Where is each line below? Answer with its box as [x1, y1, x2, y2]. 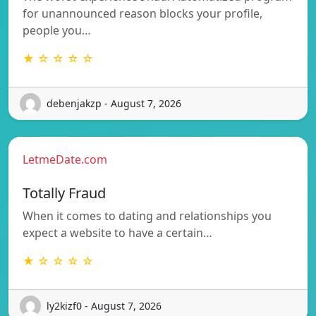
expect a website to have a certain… [23, 224, 212, 241]
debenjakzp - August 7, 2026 [47, 97, 181, 111]
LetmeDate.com [23, 151, 107, 167]
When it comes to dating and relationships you [23, 207, 272, 224]
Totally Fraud [23, 183, 106, 202]
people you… [23, 22, 91, 38]
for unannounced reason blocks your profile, [23, 5, 262, 21]
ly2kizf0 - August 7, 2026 [47, 299, 162, 313]
